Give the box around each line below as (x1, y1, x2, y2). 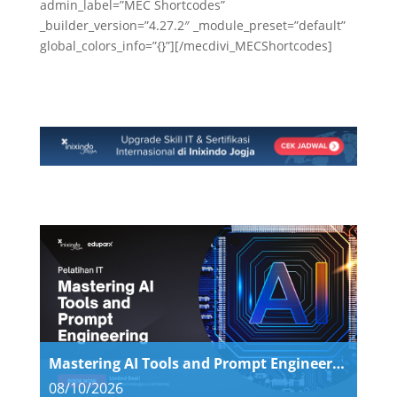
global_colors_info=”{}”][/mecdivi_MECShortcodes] (39, 36, 332, 54)
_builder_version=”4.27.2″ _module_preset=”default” (39, 16, 346, 34)
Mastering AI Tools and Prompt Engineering (331, 353, 345, 373)
